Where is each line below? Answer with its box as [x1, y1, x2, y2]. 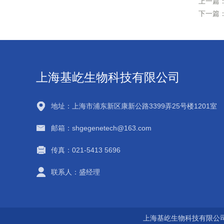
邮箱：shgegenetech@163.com [51, 124, 151, 132]
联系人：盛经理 [51, 168, 100, 176]
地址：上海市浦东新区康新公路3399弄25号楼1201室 [51, 102, 217, 110]
